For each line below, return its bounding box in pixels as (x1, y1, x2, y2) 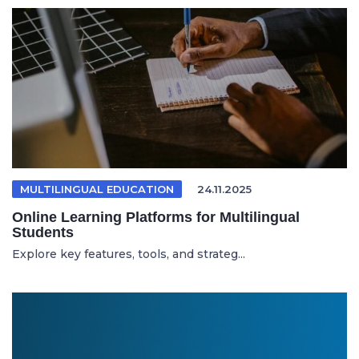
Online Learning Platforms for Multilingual (12, 208, 300, 225)
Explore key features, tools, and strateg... (12, 246, 245, 261)
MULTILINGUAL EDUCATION (20, 182, 174, 196)
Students (12, 224, 74, 240)
